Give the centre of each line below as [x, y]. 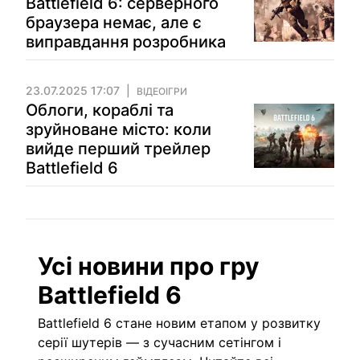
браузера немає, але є [114, 22]
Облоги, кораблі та [100, 110]
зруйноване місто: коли [119, 129]
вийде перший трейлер [118, 149]
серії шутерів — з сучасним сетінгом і [160, 342]
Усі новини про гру [149, 266]
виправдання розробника [126, 42]
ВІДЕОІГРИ [162, 91]
